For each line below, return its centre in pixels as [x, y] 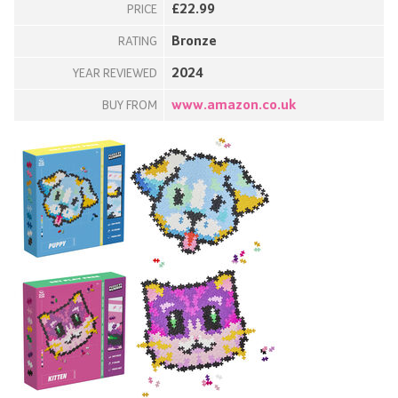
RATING [138, 41]
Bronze [194, 41]
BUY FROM [130, 105]
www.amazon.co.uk [234, 105]
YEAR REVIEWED [115, 73]
